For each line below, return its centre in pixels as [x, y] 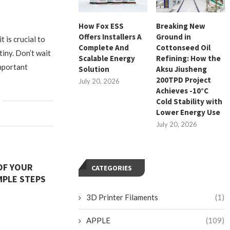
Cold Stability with [189, 102]
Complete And [104, 48]
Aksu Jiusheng [182, 69]
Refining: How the [189, 59]
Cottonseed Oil [184, 48]
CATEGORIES [112, 168]
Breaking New [181, 26]
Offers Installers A [110, 37]
